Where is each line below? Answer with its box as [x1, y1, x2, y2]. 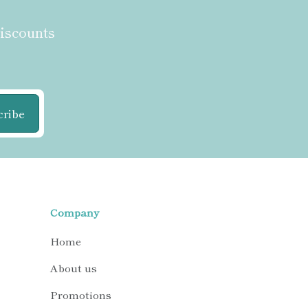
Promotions [50, 287, 111, 302]
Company [50, 205, 99, 220]
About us [50, 261, 97, 276]
